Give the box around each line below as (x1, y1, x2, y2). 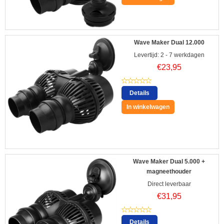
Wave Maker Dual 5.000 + (133, 157, 205, 165)
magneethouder (146, 167, 191, 175)
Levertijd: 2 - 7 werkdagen (133, 51, 204, 58)
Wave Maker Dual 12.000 (133, 38, 204, 46)
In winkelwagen (126, 103, 169, 110)
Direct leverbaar (147, 180, 191, 187)
